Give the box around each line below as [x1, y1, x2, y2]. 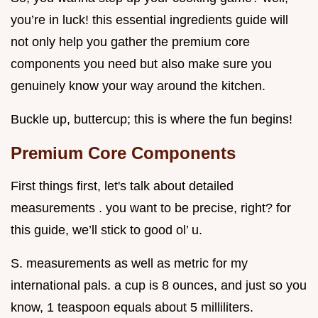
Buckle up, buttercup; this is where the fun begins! [11, 112, 292, 127]
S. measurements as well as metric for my [11, 256, 248, 271]
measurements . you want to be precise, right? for [11, 201, 291, 216]
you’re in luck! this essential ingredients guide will [11, 13, 288, 28]
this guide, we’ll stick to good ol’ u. [11, 223, 202, 238]
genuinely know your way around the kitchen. [11, 79, 265, 94]
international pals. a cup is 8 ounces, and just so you [11, 278, 307, 293]
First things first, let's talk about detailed [11, 179, 234, 194]
